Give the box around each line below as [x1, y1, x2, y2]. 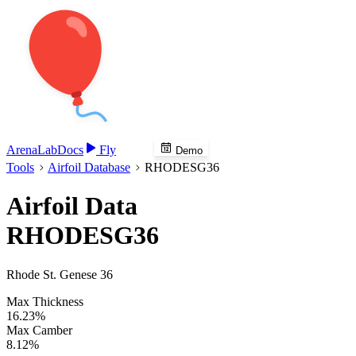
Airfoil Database [48, 161, 130, 174]
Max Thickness [6, 294, 83, 308]
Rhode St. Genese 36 [6, 267, 113, 281]
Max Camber [6, 323, 72, 337]
